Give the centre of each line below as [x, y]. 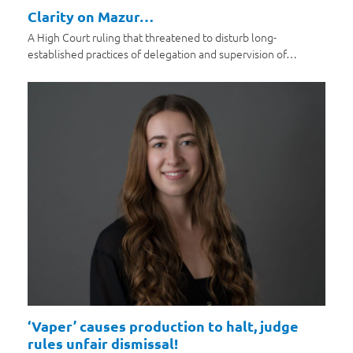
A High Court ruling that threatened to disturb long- [152, 37]
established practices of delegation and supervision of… [162, 53]
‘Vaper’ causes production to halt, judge [163, 325]
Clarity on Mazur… [90, 16]
